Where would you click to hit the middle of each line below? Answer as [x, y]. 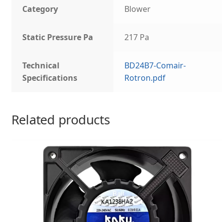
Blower [138, 9]
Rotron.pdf [145, 78]
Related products [60, 119]
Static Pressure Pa [58, 37]
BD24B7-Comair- [155, 66]
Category [40, 9]
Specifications [50, 78]
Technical [41, 66]
